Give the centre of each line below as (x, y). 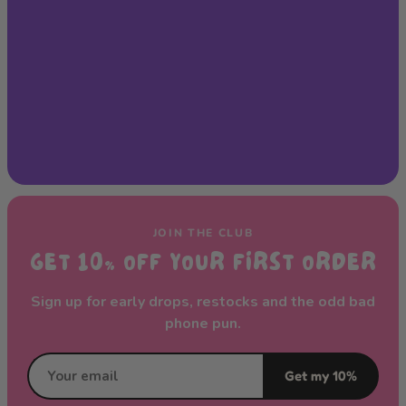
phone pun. (203, 323)
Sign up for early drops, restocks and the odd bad (203, 301)
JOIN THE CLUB (203, 232)
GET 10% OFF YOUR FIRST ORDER (203, 266)
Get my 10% (321, 376)
